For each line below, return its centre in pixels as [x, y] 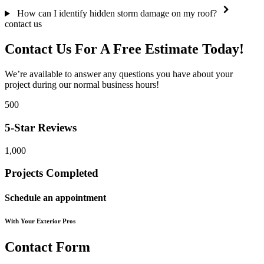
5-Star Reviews [41, 127]
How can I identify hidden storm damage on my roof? [117, 14]
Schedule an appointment [55, 197]
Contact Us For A [59, 49]
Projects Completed [52, 173]
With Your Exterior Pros [40, 221]
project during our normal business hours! [82, 85]
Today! [221, 49]
